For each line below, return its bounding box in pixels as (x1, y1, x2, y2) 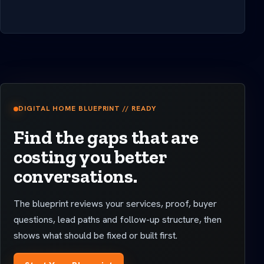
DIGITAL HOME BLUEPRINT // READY (18, 104, 157, 114)
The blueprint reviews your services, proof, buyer (14, 197, 217, 210)
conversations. (14, 165, 137, 188)
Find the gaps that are (14, 126, 199, 149)
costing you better (14, 146, 167, 169)
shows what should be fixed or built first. (14, 229, 177, 242)
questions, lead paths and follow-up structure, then (14, 213, 222, 226)
